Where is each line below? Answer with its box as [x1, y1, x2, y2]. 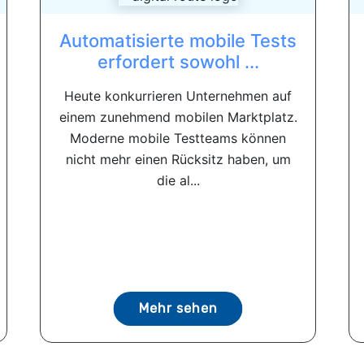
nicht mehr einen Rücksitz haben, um [65, 151, 291, 167]
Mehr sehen [138, 301, 218, 316]
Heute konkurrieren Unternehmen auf [64, 88, 292, 104]
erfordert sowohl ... [97, 51, 259, 72]
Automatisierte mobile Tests [59, 30, 297, 51]
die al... [156, 172, 200, 188]
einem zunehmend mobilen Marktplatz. [58, 109, 297, 125]
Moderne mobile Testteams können [70, 130, 286, 146]
